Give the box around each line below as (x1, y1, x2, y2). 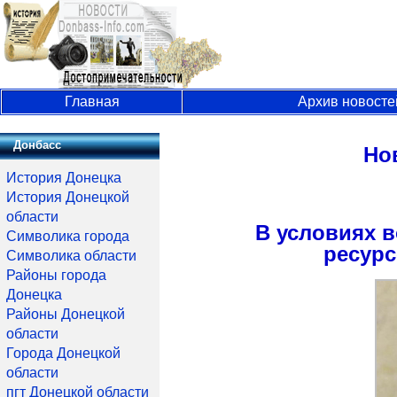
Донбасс (13, 138, 61, 152)
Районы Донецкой (6, 307, 125, 322)
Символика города (6, 229, 129, 244)
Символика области (6, 248, 136, 263)
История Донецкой (6, 190, 129, 205)
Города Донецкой (6, 346, 121, 361)
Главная (64, 94, 120, 109)
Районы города (6, 268, 106, 283)
